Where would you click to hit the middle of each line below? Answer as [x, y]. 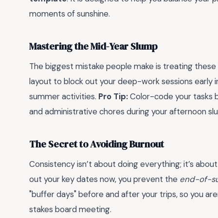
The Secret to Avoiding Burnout [97, 144]
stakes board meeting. [70, 209]
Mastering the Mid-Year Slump [93, 46]
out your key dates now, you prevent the [104, 179]
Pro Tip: [113, 97]
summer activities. [64, 97]
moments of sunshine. [70, 14]
